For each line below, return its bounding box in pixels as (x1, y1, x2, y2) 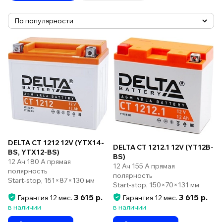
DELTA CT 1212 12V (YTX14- (8, 138, 104, 147)
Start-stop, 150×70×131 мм (113, 180, 199, 190)
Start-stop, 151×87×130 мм (8, 175, 95, 185)
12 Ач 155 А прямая (113, 162, 175, 171)
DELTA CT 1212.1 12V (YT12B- (113, 143, 214, 152)
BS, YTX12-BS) (8, 147, 59, 157)
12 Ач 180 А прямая (8, 157, 71, 166)
